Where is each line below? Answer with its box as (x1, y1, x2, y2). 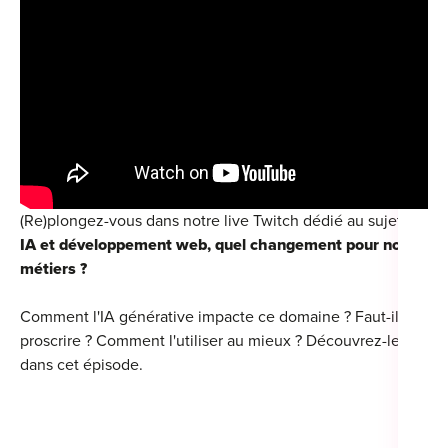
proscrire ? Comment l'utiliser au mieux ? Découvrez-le (20, 330, 400, 351)
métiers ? (20, 258, 87, 279)
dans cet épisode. (20, 354, 143, 375)
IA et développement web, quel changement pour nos (20, 234, 409, 255)
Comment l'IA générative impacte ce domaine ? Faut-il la (20, 306, 415, 327)
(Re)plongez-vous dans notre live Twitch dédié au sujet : (20, 210, 410, 231)
